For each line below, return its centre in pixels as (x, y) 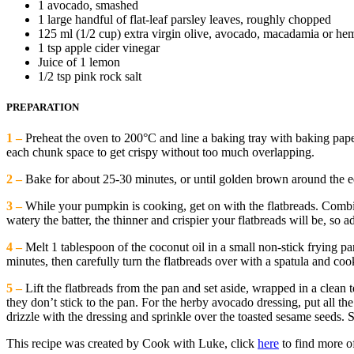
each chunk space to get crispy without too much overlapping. (160, 153)
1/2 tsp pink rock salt (90, 76)
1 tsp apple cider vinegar (99, 47)
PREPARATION (43, 107)
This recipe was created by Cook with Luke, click (132, 344)
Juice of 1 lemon (79, 62)
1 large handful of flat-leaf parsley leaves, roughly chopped (185, 19)
